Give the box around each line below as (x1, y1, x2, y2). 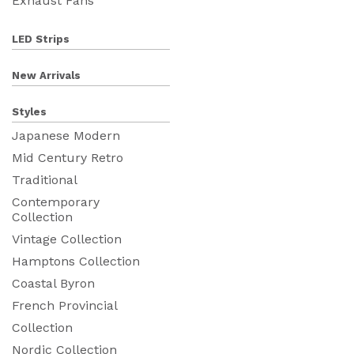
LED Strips (12, 32, 70, 45)
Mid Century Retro (12, 149, 123, 165)
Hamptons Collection (12, 253, 140, 269)
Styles (12, 105, 47, 118)
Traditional (12, 171, 77, 187)
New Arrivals (12, 69, 81, 81)
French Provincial (12, 297, 118, 313)
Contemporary (12, 194, 100, 209)
